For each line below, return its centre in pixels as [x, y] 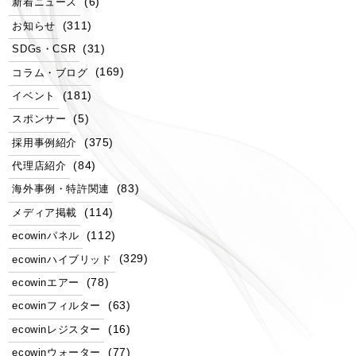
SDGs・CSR [44, 50]
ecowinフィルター [57, 306]
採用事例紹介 [45, 143]
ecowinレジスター [57, 329]
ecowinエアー [46, 282]
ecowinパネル [46, 236]
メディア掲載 [45, 213]
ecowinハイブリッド [62, 259]
